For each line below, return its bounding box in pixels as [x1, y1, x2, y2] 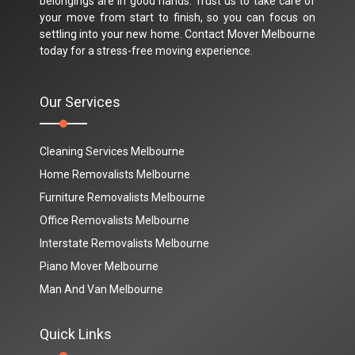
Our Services [40, 94, 120, 110]
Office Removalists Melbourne [40, 214, 189, 227]
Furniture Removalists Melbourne [40, 191, 205, 204]
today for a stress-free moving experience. [40, 44, 253, 57]
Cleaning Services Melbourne [40, 145, 185, 158]
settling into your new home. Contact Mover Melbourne [40, 28, 315, 40]
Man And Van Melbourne [40, 283, 163, 296]
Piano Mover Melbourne [40, 260, 158, 273]
